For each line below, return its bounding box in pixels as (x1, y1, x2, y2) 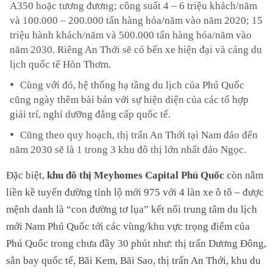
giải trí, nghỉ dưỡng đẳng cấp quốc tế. (10, 108, 171, 120)
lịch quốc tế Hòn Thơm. (10, 58, 111, 70)
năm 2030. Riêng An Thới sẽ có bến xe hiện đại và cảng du (10, 43, 262, 55)
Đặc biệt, (6, 169, 47, 181)
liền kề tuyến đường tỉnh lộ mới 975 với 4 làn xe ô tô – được (6, 186, 264, 198)
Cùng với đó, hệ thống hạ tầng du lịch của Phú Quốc (20, 79, 244, 91)
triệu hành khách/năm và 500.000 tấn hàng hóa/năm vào (10, 29, 252, 41)
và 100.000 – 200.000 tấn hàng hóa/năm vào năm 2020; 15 (10, 14, 263, 26)
